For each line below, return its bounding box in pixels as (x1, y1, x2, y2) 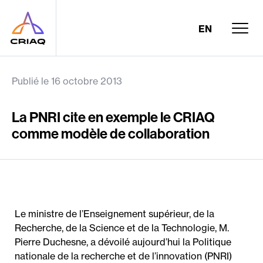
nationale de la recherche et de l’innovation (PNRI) (15, 250, 232, 262)
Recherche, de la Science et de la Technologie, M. (15, 222, 229, 234)
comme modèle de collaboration (12, 124, 210, 142)
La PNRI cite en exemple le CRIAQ (12, 108, 215, 126)
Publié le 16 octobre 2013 (12, 75, 122, 87)
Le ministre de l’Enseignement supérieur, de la (15, 208, 214, 220)
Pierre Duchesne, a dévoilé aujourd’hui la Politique (15, 236, 231, 248)
